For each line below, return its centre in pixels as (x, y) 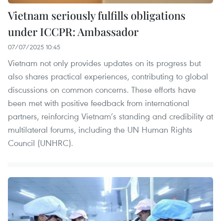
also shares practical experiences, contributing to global (108, 76)
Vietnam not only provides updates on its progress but (104, 63)
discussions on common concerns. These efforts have (102, 89)
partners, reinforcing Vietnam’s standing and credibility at (110, 116)
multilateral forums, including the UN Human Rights (100, 129)
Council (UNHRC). (40, 143)
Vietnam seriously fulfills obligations (97, 15)
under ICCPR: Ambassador (73, 31)
